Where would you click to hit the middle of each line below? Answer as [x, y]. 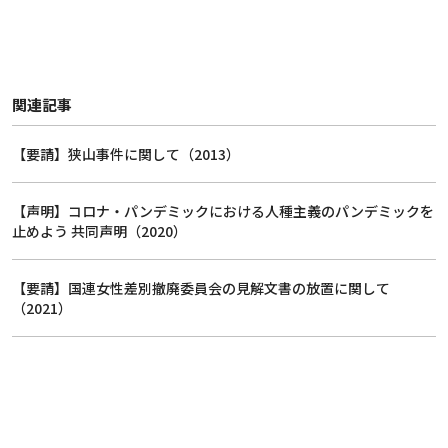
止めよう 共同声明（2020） [99, 231]
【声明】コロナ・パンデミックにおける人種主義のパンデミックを [223, 211]
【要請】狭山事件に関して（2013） [126, 154]
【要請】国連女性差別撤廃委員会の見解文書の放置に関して [201, 288]
